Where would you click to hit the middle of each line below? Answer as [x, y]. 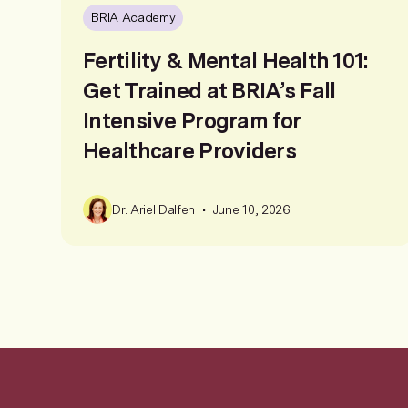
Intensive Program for [192, 121]
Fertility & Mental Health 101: [225, 61]
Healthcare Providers [189, 151]
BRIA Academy [133, 18]
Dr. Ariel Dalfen [154, 209]
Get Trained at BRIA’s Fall [209, 91]
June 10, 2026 [251, 209]
